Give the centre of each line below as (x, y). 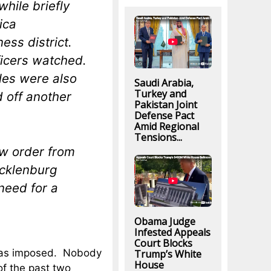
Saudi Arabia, (164, 83)
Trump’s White (168, 254)
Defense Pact (164, 115)
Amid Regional (166, 126)
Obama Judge (165, 221)
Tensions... (158, 137)
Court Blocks (163, 243)
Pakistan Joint (165, 104)
